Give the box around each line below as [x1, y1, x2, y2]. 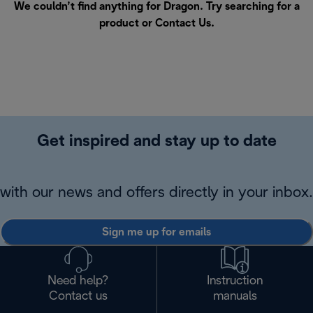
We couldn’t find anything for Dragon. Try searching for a [13, 1, 300, 13]
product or [99, 18, 155, 29]
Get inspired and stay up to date [36, 134, 277, 150]
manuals [212, 291, 257, 303]
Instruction [207, 275, 263, 288]
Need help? [48, 275, 109, 288]
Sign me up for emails [102, 226, 211, 238]
